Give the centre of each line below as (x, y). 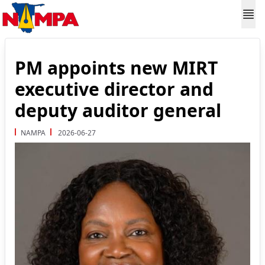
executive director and (114, 89)
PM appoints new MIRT (116, 68)
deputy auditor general (118, 110)
